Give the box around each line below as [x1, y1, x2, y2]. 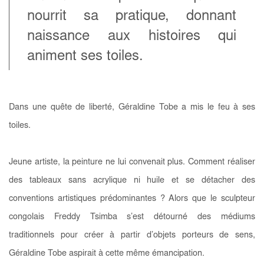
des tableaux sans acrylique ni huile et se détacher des [9, 176, 255, 185]
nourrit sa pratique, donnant [27, 9, 237, 24]
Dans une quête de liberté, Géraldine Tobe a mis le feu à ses [9, 103, 255, 112]
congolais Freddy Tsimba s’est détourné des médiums [9, 212, 255, 222]
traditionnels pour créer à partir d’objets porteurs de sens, [9, 230, 255, 240]
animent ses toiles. [27, 49, 143, 64]
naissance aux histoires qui [27, 29, 237, 44]
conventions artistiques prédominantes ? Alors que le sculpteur [9, 194, 255, 203]
